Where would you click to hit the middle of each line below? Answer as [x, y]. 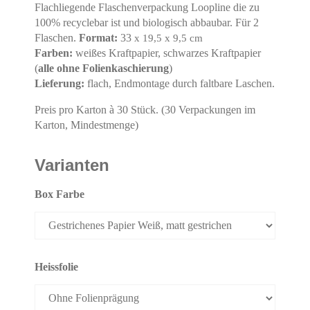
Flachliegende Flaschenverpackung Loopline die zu [147, 7]
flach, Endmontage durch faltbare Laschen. [181, 83]
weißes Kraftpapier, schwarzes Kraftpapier [168, 53]
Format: [100, 38]
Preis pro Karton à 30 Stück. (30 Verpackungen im [145, 110]
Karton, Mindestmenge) [88, 125]
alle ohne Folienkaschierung [103, 68]
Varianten [72, 165]
